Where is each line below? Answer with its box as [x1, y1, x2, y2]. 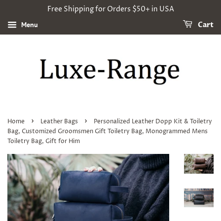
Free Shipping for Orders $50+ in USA [47, 4, 174, 14]
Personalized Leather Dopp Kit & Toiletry [94, 117, 212, 126]
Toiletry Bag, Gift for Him [7, 137, 80, 146]
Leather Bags [40, 117, 78, 126]
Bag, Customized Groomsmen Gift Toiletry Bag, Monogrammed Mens [7, 127, 208, 136]
